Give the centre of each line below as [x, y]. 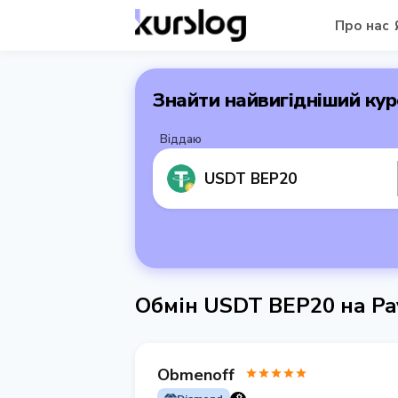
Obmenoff [196, 374]
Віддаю [181, 139]
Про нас [362, 25]
